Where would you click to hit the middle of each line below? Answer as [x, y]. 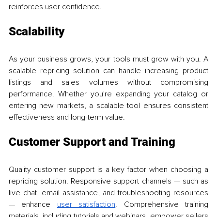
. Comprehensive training [162, 204]
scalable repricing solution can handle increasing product [108, 70]
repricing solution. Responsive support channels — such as [108, 181]
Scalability [37, 31]
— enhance [33, 204]
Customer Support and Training [92, 142]
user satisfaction [86, 204]
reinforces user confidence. [55, 7]
